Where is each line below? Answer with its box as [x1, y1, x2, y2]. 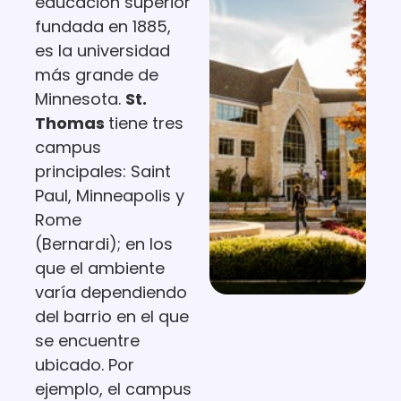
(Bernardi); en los [34, 233, 173, 256]
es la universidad [34, 39, 170, 63]
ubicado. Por [34, 354, 134, 377]
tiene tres [107, 112, 183, 135]
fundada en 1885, [34, 15, 171, 38]
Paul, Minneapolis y [34, 184, 184, 208]
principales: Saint [34, 160, 171, 183]
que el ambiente [34, 257, 165, 280]
